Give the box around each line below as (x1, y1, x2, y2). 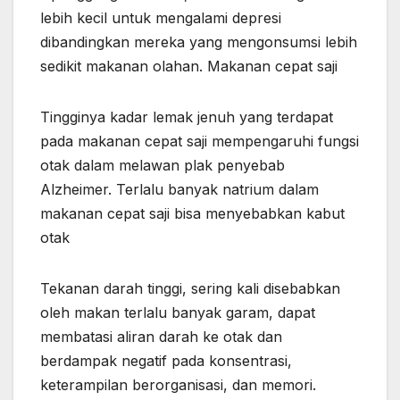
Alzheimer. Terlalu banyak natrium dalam (40, 179, 319, 198)
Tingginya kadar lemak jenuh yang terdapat (40, 107, 333, 126)
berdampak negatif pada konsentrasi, (40, 351, 292, 370)
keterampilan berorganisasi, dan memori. (40, 375, 316, 394)
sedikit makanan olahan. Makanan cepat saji (40, 56, 337, 75)
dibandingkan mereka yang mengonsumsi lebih (40, 32, 357, 51)
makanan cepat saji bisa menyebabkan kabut (40, 204, 345, 222)
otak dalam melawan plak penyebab (40, 155, 285, 174)
